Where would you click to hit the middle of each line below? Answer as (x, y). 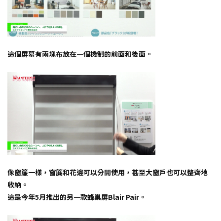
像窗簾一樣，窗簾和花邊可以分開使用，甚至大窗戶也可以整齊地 (108, 172)
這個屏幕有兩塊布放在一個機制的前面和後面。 (80, 54)
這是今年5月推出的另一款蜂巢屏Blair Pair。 (77, 197)
